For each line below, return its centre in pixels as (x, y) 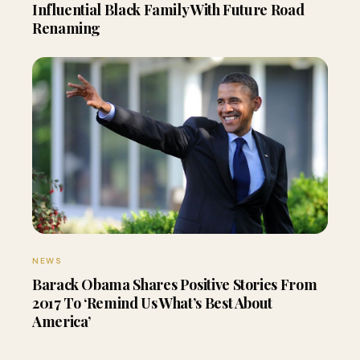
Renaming (67, 28)
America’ (62, 321)
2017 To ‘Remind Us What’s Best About (153, 303)
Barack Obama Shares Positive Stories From (175, 284)
